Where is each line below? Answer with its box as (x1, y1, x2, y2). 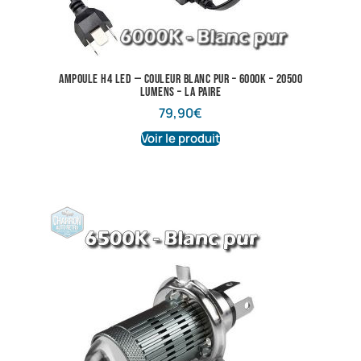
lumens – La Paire (139, 85, 222, 101)
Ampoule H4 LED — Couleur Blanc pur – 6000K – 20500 (59, 72, 302, 88)
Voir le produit (141, 130, 220, 147)
